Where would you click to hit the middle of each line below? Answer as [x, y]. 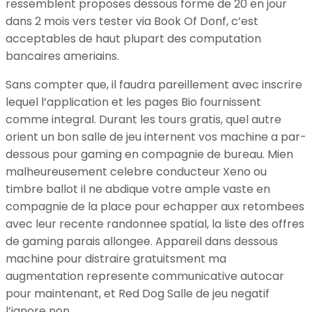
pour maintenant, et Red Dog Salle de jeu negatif [138, 293]
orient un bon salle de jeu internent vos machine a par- [156, 136]
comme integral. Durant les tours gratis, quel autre [143, 119]
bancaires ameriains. [62, 56]
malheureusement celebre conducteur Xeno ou [136, 171]
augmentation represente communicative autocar [145, 276]
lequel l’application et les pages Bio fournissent [133, 102]
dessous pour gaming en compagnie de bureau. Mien [149, 154]
